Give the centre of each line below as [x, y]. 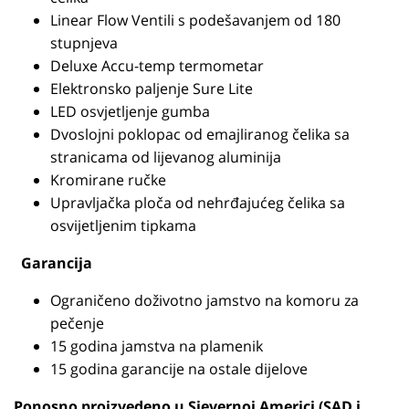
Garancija [57, 263]
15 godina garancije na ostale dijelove [179, 369]
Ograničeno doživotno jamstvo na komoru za [204, 300]
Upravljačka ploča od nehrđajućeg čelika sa [198, 203]
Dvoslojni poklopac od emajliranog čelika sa [200, 134]
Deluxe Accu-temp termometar [157, 66]
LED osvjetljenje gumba [130, 111]
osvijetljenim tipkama [123, 225]
